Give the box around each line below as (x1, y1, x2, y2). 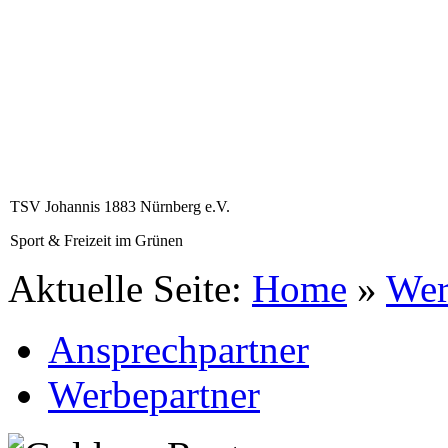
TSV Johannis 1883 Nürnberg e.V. (10, 197, 230, 215)
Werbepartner (48, 372, 260, 416)
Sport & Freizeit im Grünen (10, 231, 183, 249)
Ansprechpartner (48, 327, 309, 371)
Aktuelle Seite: (8, 266, 252, 310)
